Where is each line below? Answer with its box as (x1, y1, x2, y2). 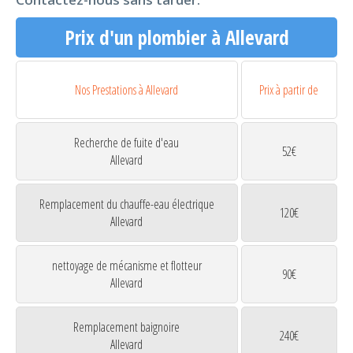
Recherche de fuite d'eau (74, 134, 180, 152)
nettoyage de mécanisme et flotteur (51, 257, 202, 275)
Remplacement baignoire (73, 318, 180, 336)
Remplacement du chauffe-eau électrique (39, 195, 214, 214)
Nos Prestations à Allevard (75, 80, 179, 98)
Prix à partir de (259, 80, 319, 98)
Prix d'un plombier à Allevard (64, 23, 289, 50)
